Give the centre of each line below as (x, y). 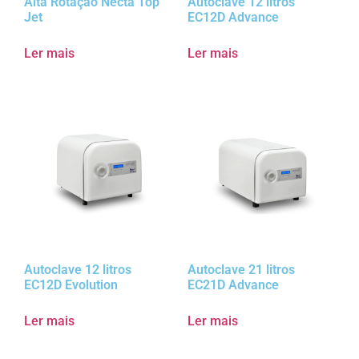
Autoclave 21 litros (241, 270)
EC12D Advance (233, 18)
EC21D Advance (233, 285)
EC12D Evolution (71, 285)
